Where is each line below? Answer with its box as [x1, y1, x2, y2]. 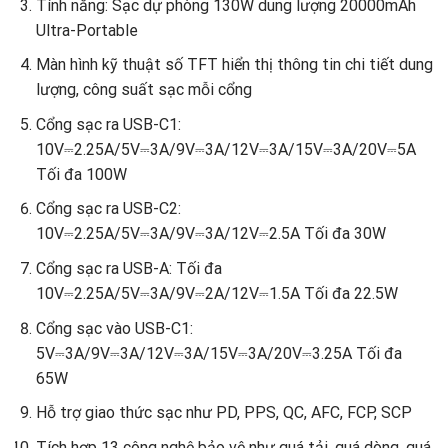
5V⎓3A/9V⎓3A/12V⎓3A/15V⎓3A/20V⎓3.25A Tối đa [35, 343, 402, 363]
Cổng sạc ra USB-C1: [35, 114, 181, 134]
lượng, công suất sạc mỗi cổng [35, 80, 252, 100]
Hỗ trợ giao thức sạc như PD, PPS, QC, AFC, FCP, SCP [35, 403, 412, 423]
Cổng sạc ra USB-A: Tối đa [35, 258, 222, 278]
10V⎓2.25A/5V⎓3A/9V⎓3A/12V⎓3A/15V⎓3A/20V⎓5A [35, 139, 416, 159]
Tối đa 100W [35, 164, 127, 184]
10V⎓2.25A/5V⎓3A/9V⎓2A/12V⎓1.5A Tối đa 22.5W [35, 283, 398, 303]
